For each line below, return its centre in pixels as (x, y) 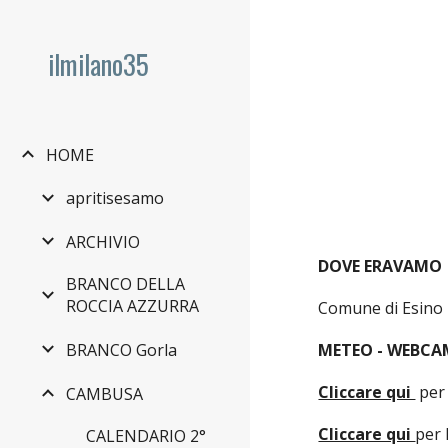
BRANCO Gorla (121, 349)
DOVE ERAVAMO (380, 266)
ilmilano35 (98, 64)
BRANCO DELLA (125, 284)
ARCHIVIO (103, 242)
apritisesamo (115, 198)
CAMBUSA (104, 393)
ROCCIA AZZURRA (132, 306)
